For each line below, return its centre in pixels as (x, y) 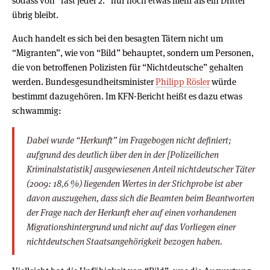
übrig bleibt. (35, 15)
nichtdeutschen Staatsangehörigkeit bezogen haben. (124, 242)
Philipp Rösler (183, 82)
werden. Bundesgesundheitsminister (84, 82)
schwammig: (37, 111)
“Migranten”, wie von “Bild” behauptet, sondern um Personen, (133, 53)
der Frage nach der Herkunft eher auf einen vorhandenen (131, 213)
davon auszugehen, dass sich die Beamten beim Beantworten (140, 198)
